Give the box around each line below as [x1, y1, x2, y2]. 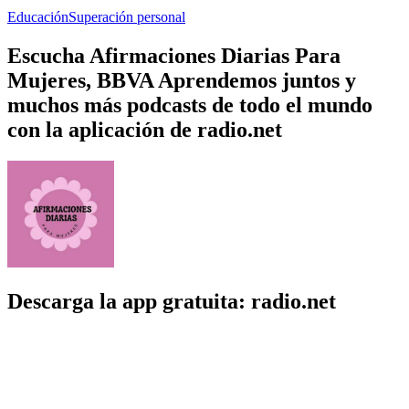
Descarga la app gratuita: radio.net [7, 288, 336, 313]
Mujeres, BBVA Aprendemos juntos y [7, 68, 356, 92]
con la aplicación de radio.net [7, 117, 282, 142]
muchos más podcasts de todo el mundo [7, 92, 372, 117]
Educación [7, 8, 68, 25]
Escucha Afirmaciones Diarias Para [7, 43, 341, 68]
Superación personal [68, 8, 185, 25]
